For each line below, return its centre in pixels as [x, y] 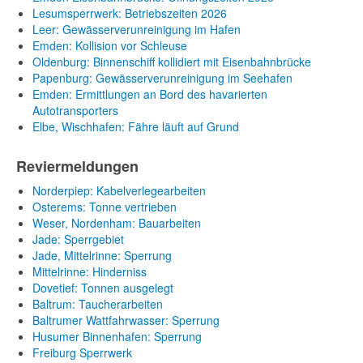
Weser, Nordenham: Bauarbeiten [117, 223]
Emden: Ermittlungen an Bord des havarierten [150, 94]
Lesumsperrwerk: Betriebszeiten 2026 [130, 13]
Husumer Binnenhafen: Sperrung [117, 336]
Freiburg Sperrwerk [82, 352]
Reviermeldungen [77, 166]
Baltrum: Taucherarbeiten [98, 304]
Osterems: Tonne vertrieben [105, 207]
